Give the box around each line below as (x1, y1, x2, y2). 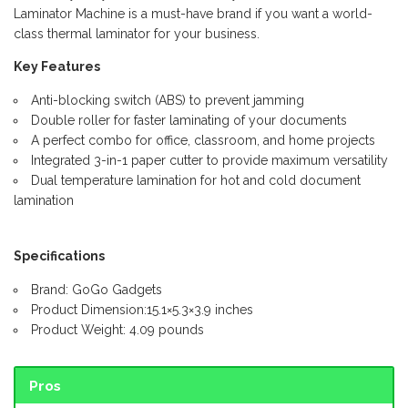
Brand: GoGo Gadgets (31, 281, 162, 297)
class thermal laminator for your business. (14, 25, 260, 41)
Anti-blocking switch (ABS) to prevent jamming (31, 92, 304, 107)
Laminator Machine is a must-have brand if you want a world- (14, 5, 372, 21)
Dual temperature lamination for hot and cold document (31, 172, 361, 188)
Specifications (14, 248, 105, 263)
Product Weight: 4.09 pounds (31, 321, 204, 337)
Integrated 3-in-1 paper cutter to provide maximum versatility (31, 152, 388, 168)
